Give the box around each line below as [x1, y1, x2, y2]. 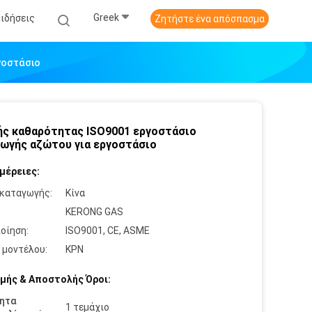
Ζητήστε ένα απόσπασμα [155, 13, 265, 24]
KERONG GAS [65, 206, 123, 217]
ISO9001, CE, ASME [65, 225, 150, 236]
